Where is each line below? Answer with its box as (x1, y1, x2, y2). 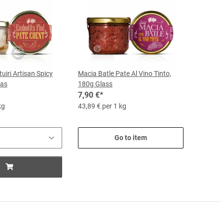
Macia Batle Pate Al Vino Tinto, (78, 70, 171, 77)
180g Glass (78, 80, 112, 88)
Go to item (114, 134, 147, 142)
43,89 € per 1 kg (78, 102, 126, 110)
